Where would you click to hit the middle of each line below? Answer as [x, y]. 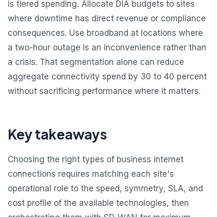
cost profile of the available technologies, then [98, 203]
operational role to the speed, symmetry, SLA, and [105, 189]
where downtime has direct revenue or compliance [107, 19]
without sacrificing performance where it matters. [104, 91]
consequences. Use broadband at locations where [105, 33]
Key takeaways [57, 134]
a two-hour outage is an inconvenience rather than [107, 48]
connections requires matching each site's [91, 174]
